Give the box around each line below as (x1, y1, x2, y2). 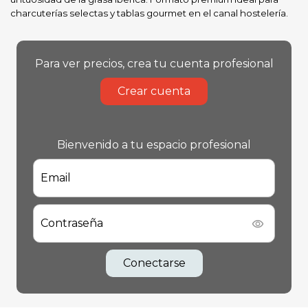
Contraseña (41, 217, 103, 230)
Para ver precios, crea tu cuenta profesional (34, 57, 274, 70)
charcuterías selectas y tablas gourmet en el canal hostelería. (10, 8, 288, 19)
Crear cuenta (118, 85, 190, 98)
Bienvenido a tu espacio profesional (57, 138, 251, 151)
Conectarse (122, 256, 186, 269)
